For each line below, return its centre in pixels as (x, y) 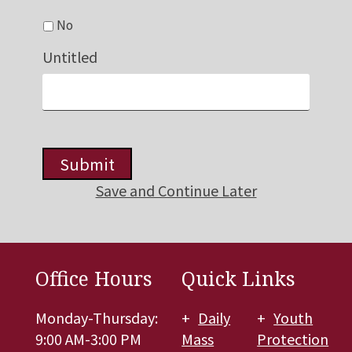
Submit (87, 163)
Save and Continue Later (176, 190)
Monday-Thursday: (96, 318)
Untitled (70, 56)
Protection (293, 339)
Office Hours (93, 279)
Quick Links (239, 279)
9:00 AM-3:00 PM (88, 339)
